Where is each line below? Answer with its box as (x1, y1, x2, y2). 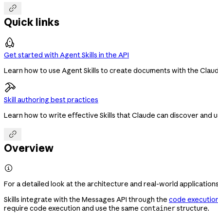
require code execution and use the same (4, 203, 140, 213)
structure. (175, 203, 209, 213)
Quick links (4, 16, 59, 29)
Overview (4, 142, 54, 155)
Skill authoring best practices (4, 95, 98, 104)
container (140, 204, 175, 212)
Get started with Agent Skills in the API (4, 50, 129, 59)
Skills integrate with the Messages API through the (4, 195, 169, 204)
